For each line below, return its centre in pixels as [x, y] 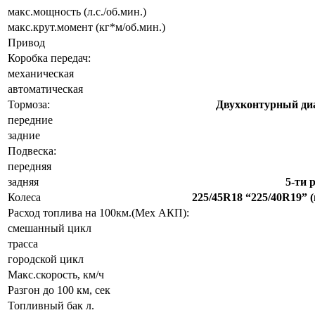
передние [30, 120]
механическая [41, 74]
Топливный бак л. [51, 306]
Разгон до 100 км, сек [59, 290]
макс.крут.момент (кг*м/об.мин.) [86, 27]
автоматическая [45, 89]
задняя [23, 182]
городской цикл [46, 259]
